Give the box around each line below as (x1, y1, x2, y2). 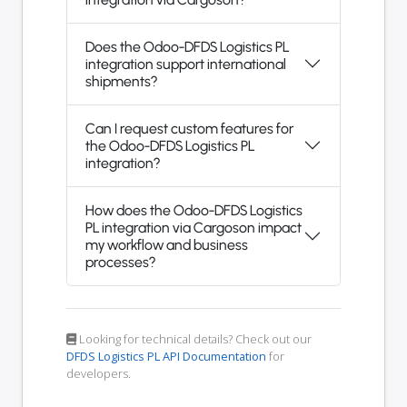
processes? (85, 253, 155, 271)
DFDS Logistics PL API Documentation (66, 347, 266, 364)
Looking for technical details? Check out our (76, 330, 312, 347)
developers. (66, 364, 131, 382)
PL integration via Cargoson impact (85, 218, 302, 236)
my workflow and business (85, 235, 248, 253)
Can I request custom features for (85, 119, 293, 137)
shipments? (85, 72, 157, 90)
